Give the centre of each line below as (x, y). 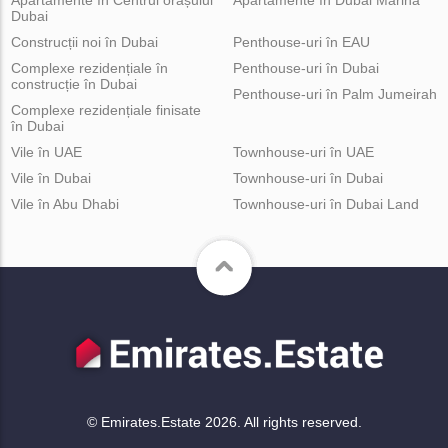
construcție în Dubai (74, 83)
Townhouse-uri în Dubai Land (325, 203)
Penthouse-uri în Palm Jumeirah (334, 93)
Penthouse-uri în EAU (301, 41)
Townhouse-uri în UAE (303, 151)
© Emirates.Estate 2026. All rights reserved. (224, 421)
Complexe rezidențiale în (90, 67)
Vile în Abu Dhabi (65, 203)
